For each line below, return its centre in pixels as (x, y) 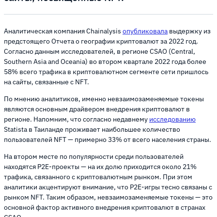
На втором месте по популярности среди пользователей (94, 156)
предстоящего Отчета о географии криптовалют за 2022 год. (101, 41)
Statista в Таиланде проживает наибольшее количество (92, 129)
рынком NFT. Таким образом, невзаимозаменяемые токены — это (108, 197)
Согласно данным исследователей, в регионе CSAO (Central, (100, 51)
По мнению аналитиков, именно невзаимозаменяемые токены (104, 99)
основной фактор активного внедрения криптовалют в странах (105, 207)
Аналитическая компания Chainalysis (63, 31)
